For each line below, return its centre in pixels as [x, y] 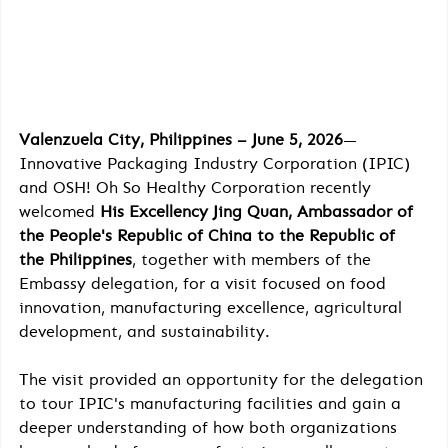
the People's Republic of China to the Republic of [209, 235]
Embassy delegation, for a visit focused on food [205, 283]
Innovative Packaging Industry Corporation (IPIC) [217, 163]
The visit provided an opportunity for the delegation [223, 379]
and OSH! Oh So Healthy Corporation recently [197, 187]
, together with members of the [254, 259]
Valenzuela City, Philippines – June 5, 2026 [181, 139]
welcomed [59, 211]
